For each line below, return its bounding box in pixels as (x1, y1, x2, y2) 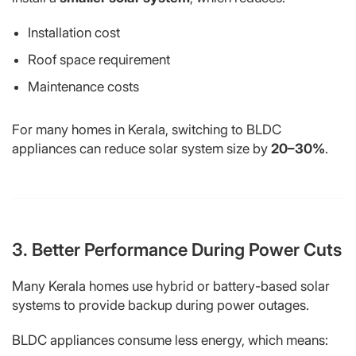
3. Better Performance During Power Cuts (12, 238, 342, 260)
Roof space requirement (28, 51, 170, 68)
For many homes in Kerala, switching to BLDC (12, 121, 281, 137)
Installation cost (28, 24, 120, 41)
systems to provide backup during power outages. (12, 296, 309, 313)
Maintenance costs (28, 78, 139, 95)
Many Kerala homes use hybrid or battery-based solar (12, 277, 330, 294)
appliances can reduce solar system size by (12, 140, 271, 157)
